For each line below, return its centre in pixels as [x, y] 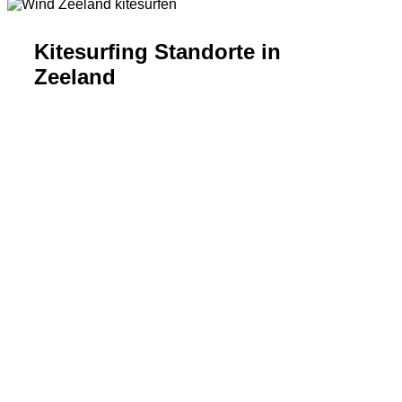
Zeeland [75, 77]
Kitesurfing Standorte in [157, 52]
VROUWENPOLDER [201, 231]
